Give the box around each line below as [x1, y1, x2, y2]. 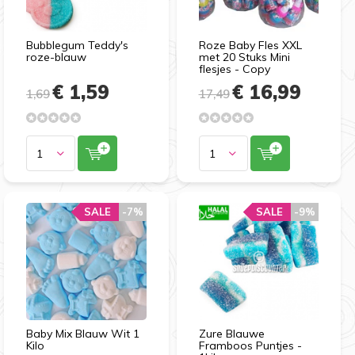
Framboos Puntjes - [198, 338, 302, 353]
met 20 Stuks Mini [198, 50, 290, 65]
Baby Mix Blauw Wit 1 [26, 326, 139, 341]
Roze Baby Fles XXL [198, 38, 302, 53]
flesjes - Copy [198, 62, 270, 77]
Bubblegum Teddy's [26, 38, 128, 53]
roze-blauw [26, 50, 86, 65]
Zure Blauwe [198, 326, 265, 341]
